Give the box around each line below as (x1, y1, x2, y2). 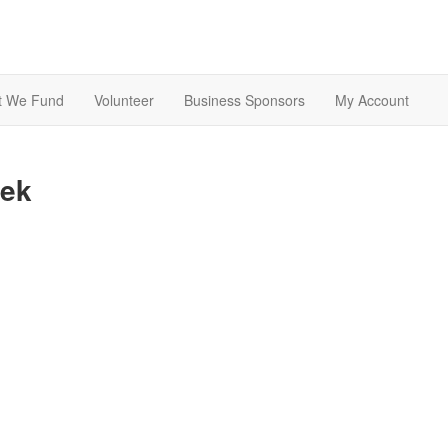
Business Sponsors (184, 90, 305, 111)
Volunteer (94, 90, 154, 111)
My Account (335, 90, 409, 111)
